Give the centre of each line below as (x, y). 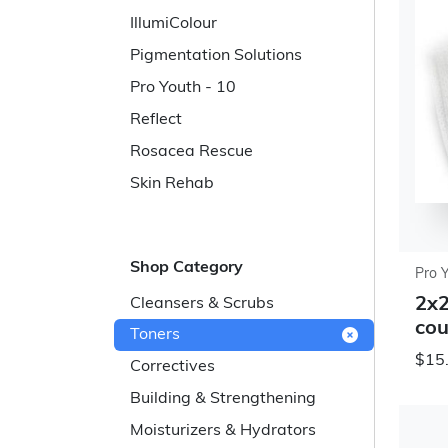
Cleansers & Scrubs (202, 304)
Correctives (172, 367)
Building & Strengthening (223, 399)
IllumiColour (173, 24)
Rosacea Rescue (191, 152)
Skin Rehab (172, 184)
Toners (155, 335)
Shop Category (186, 268)
